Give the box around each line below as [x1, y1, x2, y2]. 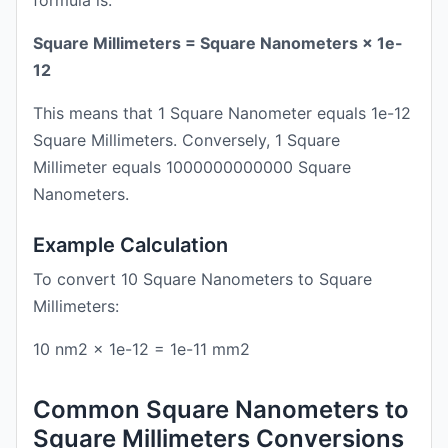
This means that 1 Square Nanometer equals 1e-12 [33, 103, 411, 123]
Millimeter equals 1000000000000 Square [33, 157, 351, 177]
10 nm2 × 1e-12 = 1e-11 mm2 [33, 339, 250, 359]
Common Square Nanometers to [33, 395, 409, 424]
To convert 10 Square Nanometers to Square [33, 269, 372, 289]
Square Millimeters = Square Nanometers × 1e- [33, 33, 403, 53]
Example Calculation [33, 233, 228, 257]
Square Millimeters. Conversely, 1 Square [33, 130, 340, 150]
